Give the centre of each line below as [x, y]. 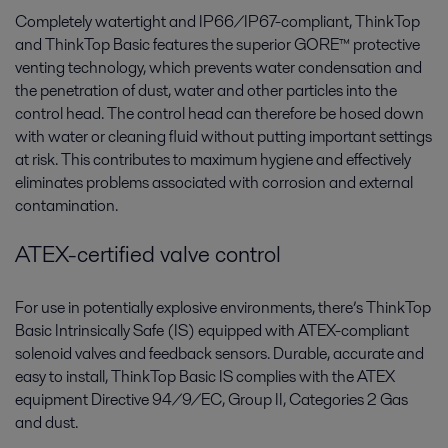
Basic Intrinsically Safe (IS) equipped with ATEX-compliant [212, 330]
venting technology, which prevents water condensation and [218, 68]
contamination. [66, 206]
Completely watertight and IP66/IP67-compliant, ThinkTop [217, 22]
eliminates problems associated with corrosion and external [214, 183]
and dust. [46, 422]
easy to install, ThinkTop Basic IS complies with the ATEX [205, 376]
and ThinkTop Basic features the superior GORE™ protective [217, 45]
